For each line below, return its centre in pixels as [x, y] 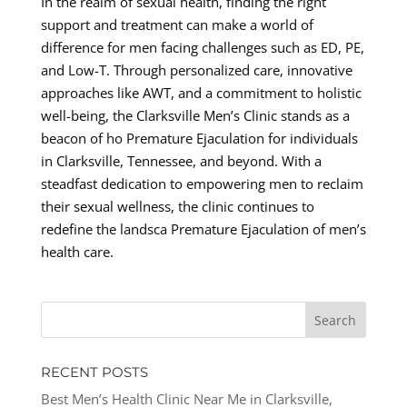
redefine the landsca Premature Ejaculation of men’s [203, 228]
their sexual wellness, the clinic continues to [177, 206]
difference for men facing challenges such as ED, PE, [202, 47]
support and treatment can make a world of [177, 24]
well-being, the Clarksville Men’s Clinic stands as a [195, 115]
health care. [77, 251]
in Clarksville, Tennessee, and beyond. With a [181, 160]
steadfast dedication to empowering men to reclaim [202, 183]
